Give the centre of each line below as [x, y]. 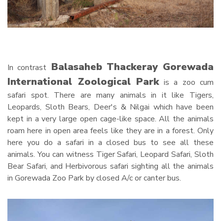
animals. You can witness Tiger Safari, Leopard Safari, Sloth [110, 155]
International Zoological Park [83, 82]
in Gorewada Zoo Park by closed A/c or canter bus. [94, 178]
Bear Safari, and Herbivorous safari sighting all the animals [110, 166]
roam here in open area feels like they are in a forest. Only [110, 131]
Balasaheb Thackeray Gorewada [130, 67]
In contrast [27, 68]
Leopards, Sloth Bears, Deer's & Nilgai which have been [110, 107]
